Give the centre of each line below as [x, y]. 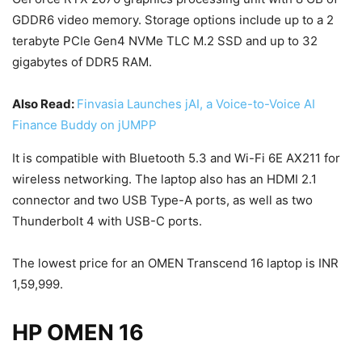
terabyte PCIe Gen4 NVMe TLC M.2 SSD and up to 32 [165, 41]
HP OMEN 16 [78, 333]
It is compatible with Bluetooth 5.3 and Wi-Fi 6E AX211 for [176, 158]
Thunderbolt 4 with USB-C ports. [107, 221]
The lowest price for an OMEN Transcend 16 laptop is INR [175, 263]
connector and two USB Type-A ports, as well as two [162, 200]
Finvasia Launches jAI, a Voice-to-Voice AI [196, 104]
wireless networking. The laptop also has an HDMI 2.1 [164, 179]
